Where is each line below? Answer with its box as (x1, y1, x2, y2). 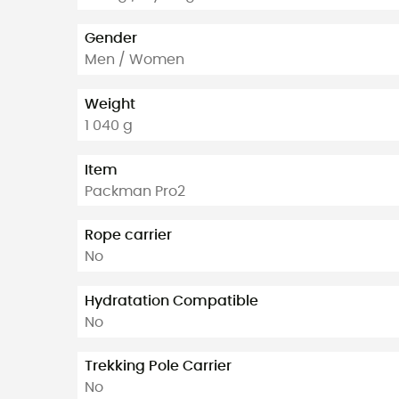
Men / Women (85, 53, 184, 68)
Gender (85, 31, 137, 46)
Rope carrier (85, 228, 172, 243)
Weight (85, 96, 135, 111)
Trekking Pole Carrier (85, 359, 232, 374)
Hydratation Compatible (85, 293, 258, 308)
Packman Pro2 (85, 183, 185, 199)
